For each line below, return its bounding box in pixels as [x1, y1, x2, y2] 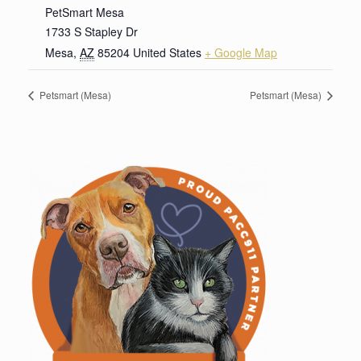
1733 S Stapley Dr [45, 23, 138, 40]
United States [133, 44, 201, 61]
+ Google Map [205, 44, 277, 61]
